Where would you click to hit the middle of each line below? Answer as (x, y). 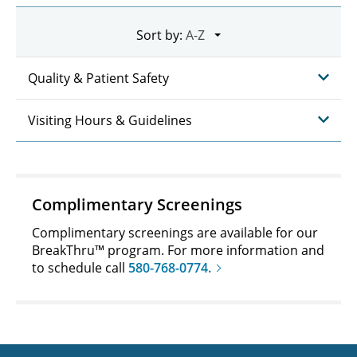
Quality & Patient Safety (98, 78)
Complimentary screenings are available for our (175, 232)
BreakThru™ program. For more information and (178, 250)
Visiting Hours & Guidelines (110, 120)
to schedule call (80, 267)
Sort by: (159, 35)
